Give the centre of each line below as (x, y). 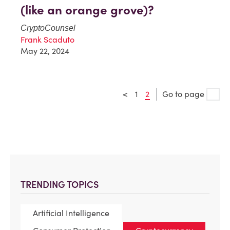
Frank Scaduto (47, 39)
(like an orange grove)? (87, 10)
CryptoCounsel (48, 28)
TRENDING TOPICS (60, 184)
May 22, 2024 (45, 51)
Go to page (184, 94)
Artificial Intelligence (71, 213)
